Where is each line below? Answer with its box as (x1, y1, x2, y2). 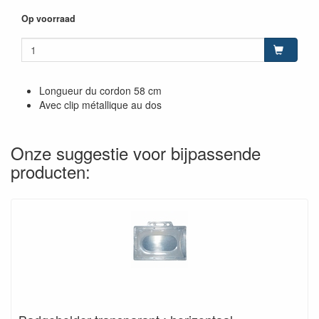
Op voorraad (21, 12, 75, 25)
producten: (11, 159, 90, 184)
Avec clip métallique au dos (39, 98, 162, 112)
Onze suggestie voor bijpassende (11, 140, 261, 165)
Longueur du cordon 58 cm (39, 83, 162, 98)
